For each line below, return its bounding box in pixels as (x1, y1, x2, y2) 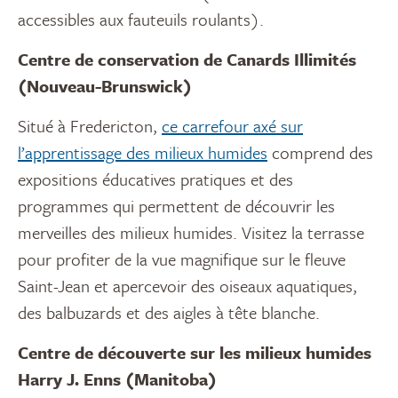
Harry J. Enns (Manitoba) (18, 367, 217, 392)
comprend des (267, 140, 373, 165)
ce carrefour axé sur (162, 114, 303, 139)
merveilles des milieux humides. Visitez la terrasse (18, 220, 364, 245)
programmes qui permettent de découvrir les (18, 194, 335, 219)
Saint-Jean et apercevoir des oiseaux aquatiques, (18, 274, 357, 298)
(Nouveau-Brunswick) (18, 74, 192, 99)
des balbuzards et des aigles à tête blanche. (18, 300, 320, 325)
